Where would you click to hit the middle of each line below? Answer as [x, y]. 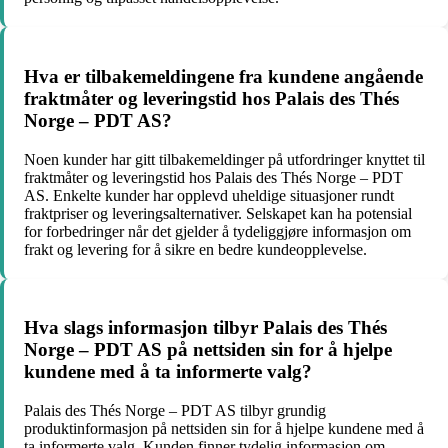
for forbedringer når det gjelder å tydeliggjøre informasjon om [217, 231]
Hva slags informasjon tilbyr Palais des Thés [205, 328]
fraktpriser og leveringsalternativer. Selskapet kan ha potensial [218, 213]
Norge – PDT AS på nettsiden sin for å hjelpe [208, 350]
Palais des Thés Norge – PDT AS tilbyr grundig [175, 411]
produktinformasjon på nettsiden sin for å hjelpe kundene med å [224, 429]
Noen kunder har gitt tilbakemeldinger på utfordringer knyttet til [224, 159]
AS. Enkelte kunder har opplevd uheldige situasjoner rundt [209, 195]
